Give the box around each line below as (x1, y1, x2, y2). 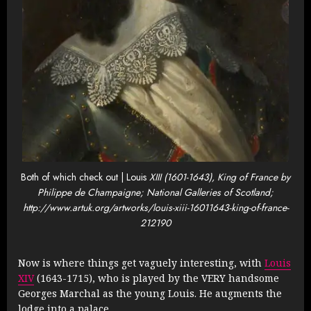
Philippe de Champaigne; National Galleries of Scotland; (37, 185, 274, 200)
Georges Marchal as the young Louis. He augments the (18, 286, 282, 300)
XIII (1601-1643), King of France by (146, 170, 290, 185)
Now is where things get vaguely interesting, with (18, 255, 264, 269)
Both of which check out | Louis (21, 170, 146, 185)
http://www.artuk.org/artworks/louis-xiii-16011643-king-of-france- (22, 201, 289, 215)
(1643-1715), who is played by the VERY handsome (34, 271, 279, 285)
